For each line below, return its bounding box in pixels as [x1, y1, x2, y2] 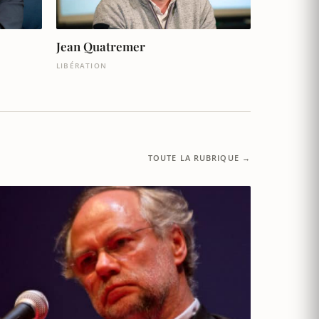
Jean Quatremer [56, 38, 145, 54]
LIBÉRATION [56, 60, 107, 70]
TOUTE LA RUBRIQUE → [148, 152, 251, 163]
